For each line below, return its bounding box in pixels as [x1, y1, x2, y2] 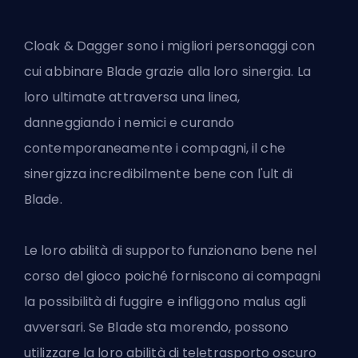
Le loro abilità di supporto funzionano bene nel [24, 241, 316, 261]
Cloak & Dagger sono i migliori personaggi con [24, 37, 316, 56]
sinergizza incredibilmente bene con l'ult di [24, 165, 293, 184]
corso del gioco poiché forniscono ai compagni [24, 267, 321, 286]
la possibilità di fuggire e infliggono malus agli [24, 292, 306, 312]
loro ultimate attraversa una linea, [24, 88, 241, 107]
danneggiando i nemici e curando [24, 113, 235, 133]
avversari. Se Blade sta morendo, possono [24, 318, 289, 337]
